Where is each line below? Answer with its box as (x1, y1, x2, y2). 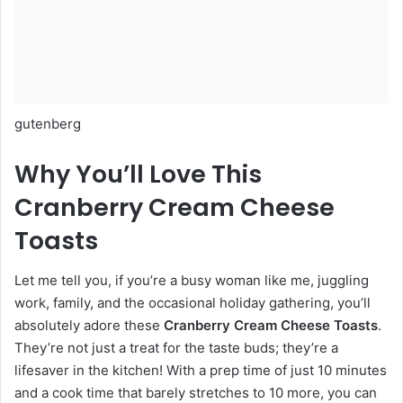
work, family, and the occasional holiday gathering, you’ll (14, 294, 371, 312)
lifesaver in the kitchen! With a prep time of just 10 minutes (14, 362, 387, 380)
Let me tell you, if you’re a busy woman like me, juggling (14, 272, 369, 290)
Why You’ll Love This (14, 157, 262, 191)
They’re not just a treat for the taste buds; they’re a (14, 339, 338, 357)
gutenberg (14, 114, 81, 132)
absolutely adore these (14, 317, 164, 335)
